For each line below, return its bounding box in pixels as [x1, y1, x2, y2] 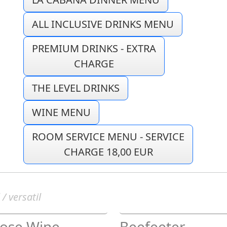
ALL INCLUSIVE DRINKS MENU [32, 17, 174, 31]
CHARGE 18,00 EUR [63, 145, 153, 159]
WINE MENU [32, 105, 91, 119]
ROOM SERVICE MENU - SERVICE [32, 130, 184, 143]
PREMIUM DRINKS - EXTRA [32, 42, 156, 55]
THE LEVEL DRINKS [32, 81, 120, 95]
